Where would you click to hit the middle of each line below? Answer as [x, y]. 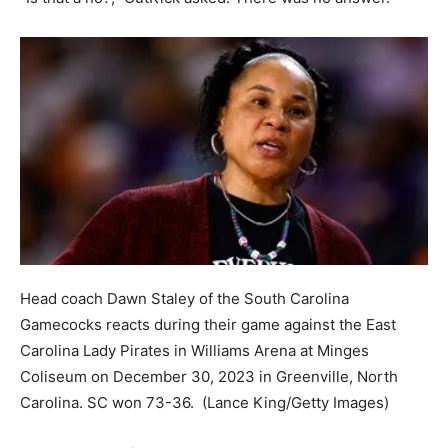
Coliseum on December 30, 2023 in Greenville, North [209, 377]
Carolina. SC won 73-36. [109, 403]
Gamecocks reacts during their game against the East [208, 325]
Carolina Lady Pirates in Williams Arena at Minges [194, 351]
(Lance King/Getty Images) [295, 403]
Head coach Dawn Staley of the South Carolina [184, 299]
